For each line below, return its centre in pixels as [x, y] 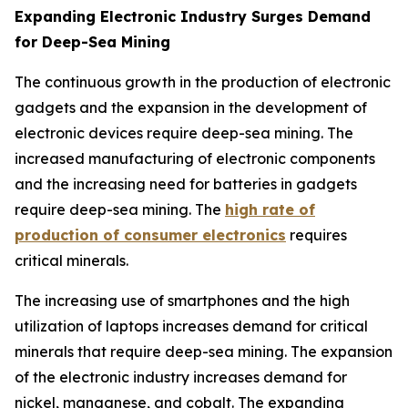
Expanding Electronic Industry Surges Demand [193, 16]
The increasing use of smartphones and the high [182, 300]
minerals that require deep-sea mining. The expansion [204, 351]
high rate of [270, 209]
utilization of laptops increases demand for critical [191, 326]
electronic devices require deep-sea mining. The [184, 133]
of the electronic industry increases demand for [181, 377]
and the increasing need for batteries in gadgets [186, 184]
